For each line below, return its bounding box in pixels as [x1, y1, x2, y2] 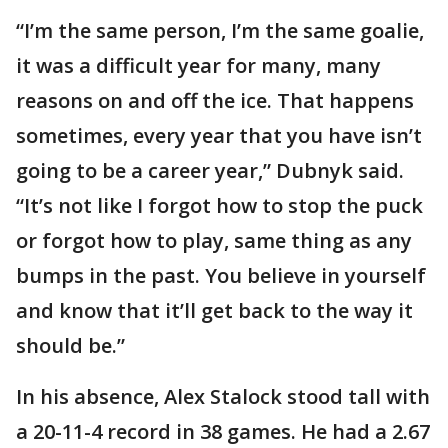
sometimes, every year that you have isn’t [16, 122, 422, 150]
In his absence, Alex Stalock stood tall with [16, 383, 430, 411]
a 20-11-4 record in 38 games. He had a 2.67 [16, 418, 430, 446]
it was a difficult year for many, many [16, 52, 381, 80]
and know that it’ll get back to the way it [16, 297, 413, 325]
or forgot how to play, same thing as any [16, 227, 412, 255]
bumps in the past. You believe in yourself [16, 262, 426, 290]
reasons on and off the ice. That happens [16, 87, 414, 115]
